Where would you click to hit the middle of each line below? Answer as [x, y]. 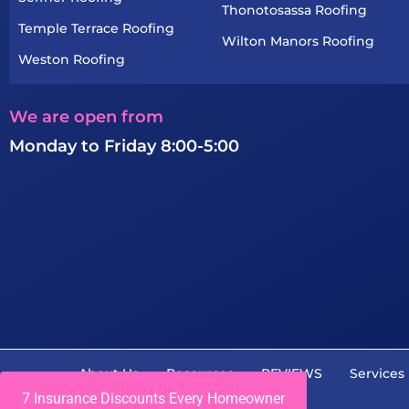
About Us [108, 374]
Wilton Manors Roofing [298, 42]
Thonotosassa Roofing [294, 10]
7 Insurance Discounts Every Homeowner [153, 399]
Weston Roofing [72, 60]
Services [377, 374]
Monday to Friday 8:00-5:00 [124, 147]
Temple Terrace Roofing [96, 29]
